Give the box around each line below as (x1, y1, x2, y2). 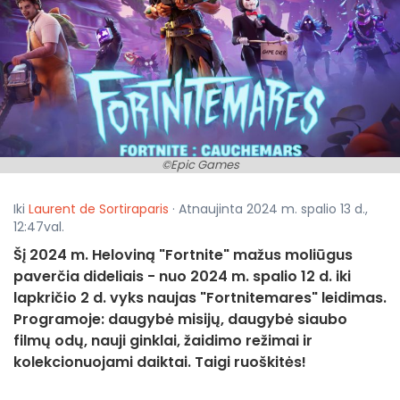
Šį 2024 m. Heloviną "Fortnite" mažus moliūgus (13, 245, 353, 266)
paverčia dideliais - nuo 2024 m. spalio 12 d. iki (13, 266, 351, 287)
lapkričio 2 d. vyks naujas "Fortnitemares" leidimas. (13, 287, 387, 309)
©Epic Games (161, 156, 239, 174)
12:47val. (13, 218, 64, 237)
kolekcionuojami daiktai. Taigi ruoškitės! (13, 352, 306, 373)
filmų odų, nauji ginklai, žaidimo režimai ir (13, 330, 312, 352)
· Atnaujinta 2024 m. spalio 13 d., (169, 200, 368, 219)
